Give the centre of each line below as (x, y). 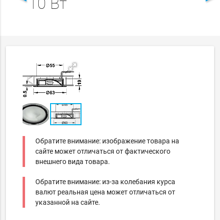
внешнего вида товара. (73, 162)
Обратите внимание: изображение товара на (108, 141)
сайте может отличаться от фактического (103, 151)
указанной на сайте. (68, 203)
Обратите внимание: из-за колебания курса (106, 182)
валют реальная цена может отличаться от (106, 192)
